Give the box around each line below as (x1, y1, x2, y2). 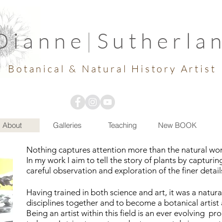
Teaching (108, 120, 137, 130)
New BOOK (158, 120, 197, 130)
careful (26, 166, 53, 175)
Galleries (53, 120, 82, 130)
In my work (26, 155, 67, 165)
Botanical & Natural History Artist (8, 62, 221, 75)
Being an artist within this (26, 208, 120, 218)
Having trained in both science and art (26, 187, 165, 197)
